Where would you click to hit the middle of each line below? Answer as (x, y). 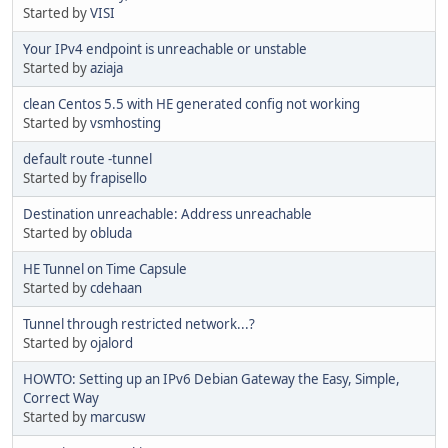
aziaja (106, 68)
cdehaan (116, 288)
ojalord (111, 343)
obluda (111, 233)
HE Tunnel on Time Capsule (105, 269)
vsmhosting (125, 123)
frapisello (118, 178)
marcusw (117, 417)
